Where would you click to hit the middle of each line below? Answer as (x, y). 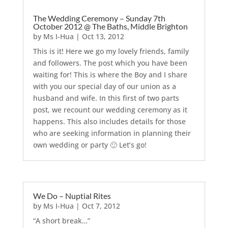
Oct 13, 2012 (103, 36)
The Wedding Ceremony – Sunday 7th (99, 18)
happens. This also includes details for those (109, 121)
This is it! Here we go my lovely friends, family (111, 51)
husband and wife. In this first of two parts (106, 98)
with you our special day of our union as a (104, 86)
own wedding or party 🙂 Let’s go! (90, 145)
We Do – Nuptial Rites (72, 196)
